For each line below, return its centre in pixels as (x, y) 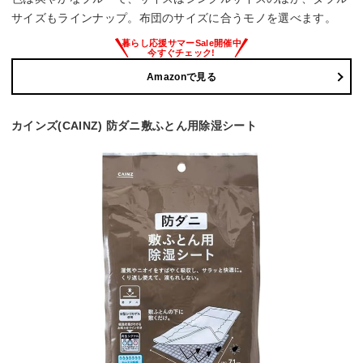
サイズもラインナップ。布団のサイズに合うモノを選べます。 (174, 18)
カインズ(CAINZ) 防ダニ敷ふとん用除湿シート (134, 126)
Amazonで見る (181, 77)
